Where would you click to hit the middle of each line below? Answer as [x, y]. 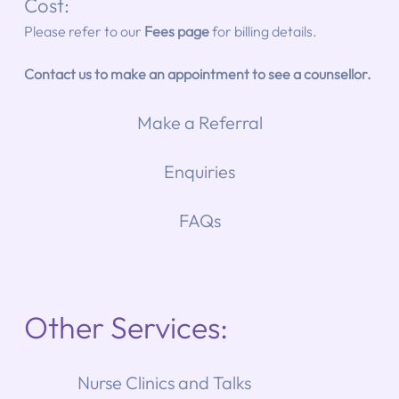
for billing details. [264, 31]
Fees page [176, 31]
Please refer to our [84, 31]
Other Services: [126, 327]
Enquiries [200, 172]
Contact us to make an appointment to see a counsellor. [197, 73]
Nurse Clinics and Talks [164, 382]
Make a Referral [199, 123]
